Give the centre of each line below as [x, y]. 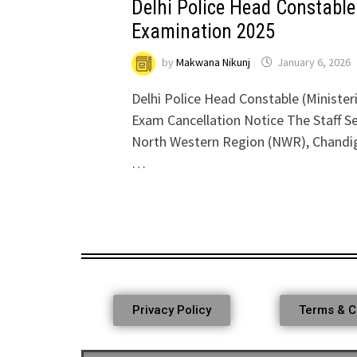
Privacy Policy [172, 310]
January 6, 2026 [314, 63]
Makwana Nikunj [214, 63]
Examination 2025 [204, 31]
